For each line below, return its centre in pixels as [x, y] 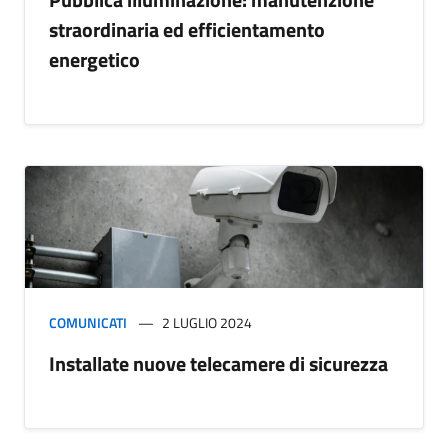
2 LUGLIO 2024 [207, 323]
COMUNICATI [88, 323]
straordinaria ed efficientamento [187, 30]
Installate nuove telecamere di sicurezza [218, 364]
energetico [94, 60]
